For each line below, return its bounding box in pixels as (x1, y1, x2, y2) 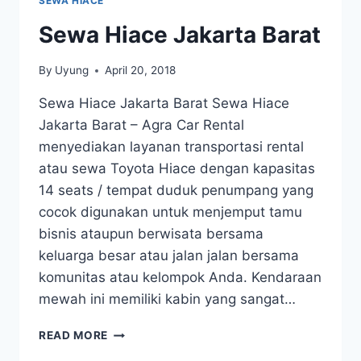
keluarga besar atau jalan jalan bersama (39, 247, 299, 264)
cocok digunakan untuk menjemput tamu (39, 204, 302, 221)
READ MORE (39, 329, 109, 342)
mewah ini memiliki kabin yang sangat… (39, 291, 296, 308)
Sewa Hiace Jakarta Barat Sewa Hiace (39, 95, 289, 112)
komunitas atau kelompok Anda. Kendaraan (39, 269, 322, 286)
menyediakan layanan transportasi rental (39, 139, 304, 156)
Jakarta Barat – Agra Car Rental (39, 117, 244, 134)
